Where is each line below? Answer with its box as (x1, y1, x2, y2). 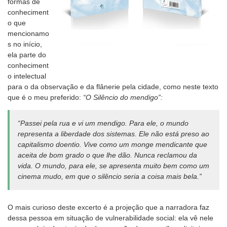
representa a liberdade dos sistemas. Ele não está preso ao (18, 130, 209, 138)
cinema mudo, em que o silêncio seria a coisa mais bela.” (18, 172, 202, 181)
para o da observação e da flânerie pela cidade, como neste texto (8, 83, 218, 91)
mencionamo (8, 29, 49, 38)
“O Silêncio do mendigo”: (83, 93, 163, 102)
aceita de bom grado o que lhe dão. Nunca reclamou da (18, 151, 197, 160)
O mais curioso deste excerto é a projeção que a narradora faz (8, 203, 209, 212)
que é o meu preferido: (8, 93, 83, 102)
